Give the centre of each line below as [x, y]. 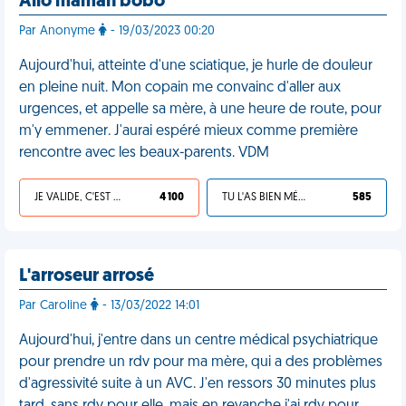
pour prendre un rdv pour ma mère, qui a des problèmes [201, 362]
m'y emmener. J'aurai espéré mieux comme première [188, 131]
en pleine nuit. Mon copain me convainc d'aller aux [180, 88]
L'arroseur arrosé [87, 276]
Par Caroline [55, 306]
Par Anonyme [59, 31]
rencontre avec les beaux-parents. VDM [144, 153]
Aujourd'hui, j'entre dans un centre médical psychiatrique [198, 341]
